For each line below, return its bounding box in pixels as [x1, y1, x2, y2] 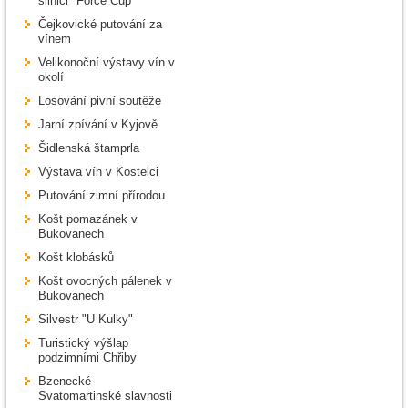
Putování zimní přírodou [38, 189, 165, 203]
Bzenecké [38, 374, 91, 389]
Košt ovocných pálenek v [38, 274, 172, 289]
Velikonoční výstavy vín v [38, 56, 175, 70]
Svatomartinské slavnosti [38, 389, 172, 403]
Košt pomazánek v [38, 212, 138, 227]
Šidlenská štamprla [38, 141, 139, 156]
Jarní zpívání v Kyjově [38, 117, 158, 132]
